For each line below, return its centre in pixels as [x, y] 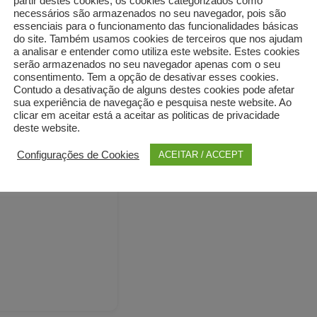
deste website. [47, 128]
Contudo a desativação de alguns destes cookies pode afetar [154, 90]
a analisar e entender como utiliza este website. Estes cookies [157, 52]
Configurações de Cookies [78, 155]
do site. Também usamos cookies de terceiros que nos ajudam [158, 39]
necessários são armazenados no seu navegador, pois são [150, 13]
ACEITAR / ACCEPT [201, 155]
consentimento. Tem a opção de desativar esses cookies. [146, 77]
